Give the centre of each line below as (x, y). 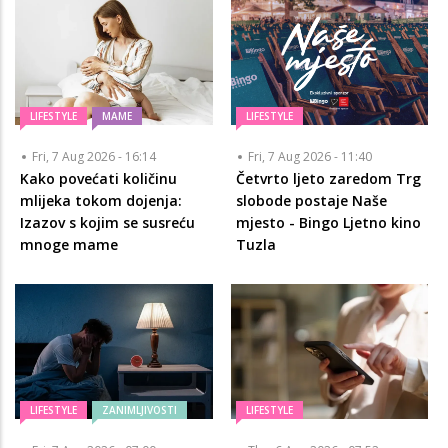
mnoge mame (69, 244)
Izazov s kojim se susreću (107, 222)
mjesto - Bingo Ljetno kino (328, 222)
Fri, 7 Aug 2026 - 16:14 (94, 156)
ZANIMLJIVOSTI (139, 410)
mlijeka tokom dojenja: (101, 200)
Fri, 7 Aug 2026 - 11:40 (309, 156)
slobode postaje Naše (311, 200)
